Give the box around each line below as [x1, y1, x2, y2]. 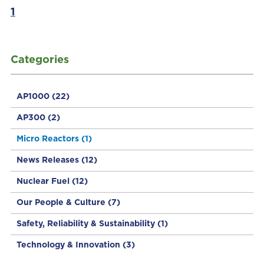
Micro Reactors [16, 134, 81, 143]
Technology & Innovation [16, 240, 123, 249]
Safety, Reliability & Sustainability [16, 219, 157, 228]
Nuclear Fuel [16, 177, 72, 186]
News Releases [16, 156, 81, 164]
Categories [10, 54, 69, 65]
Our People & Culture [16, 198, 108, 207]
